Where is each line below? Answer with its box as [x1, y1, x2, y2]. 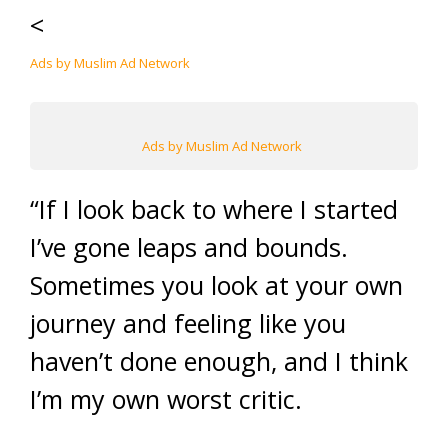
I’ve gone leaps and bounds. [30, 230, 348, 264]
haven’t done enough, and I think [30, 344, 408, 378]
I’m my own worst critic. [30, 382, 302, 416]
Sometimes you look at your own [30, 268, 403, 302]
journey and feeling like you [30, 306, 346, 340]
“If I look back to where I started [30, 192, 398, 226]
